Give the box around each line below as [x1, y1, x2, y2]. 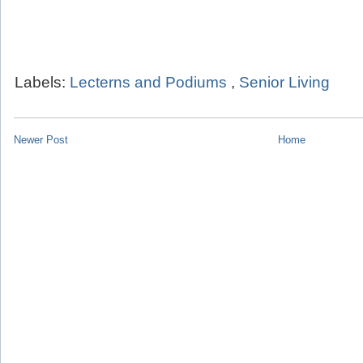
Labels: [15, 74, 70, 92]
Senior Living [239, 74, 330, 92]
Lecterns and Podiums [70, 74, 231, 92]
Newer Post [14, 134, 68, 147]
